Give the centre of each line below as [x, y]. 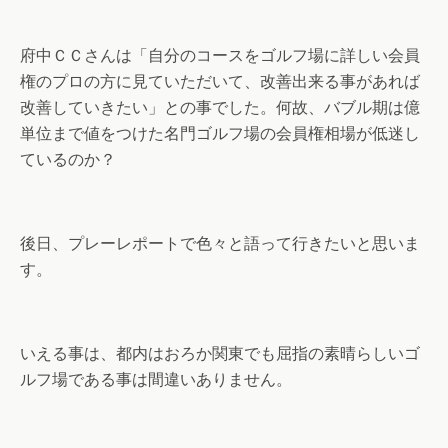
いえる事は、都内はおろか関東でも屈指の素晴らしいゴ [220, 353]
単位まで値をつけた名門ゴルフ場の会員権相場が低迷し [220, 133]
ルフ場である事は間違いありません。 [156, 379]
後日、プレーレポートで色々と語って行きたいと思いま [220, 243]
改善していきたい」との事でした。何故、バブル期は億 [220, 107]
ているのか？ [68, 159]
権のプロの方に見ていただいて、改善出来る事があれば [220, 81]
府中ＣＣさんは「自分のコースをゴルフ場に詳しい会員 [220, 55]
